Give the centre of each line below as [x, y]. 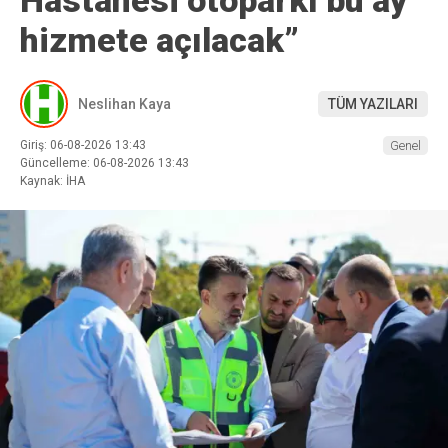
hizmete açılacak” [159, 40]
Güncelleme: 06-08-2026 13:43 [104, 163]
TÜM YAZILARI [373, 103]
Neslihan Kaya [124, 103]
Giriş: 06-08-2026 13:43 [83, 145]
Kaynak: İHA [52, 181]
